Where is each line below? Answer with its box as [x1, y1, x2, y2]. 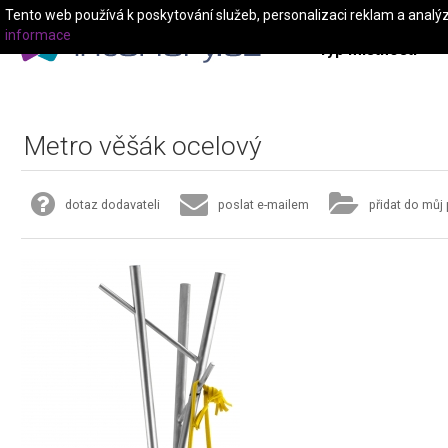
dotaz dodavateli [65, 196, 160, 212]
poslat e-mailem [218, 196, 309, 212]
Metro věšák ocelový [24, 130, 262, 161]
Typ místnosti [318, 41, 417, 59]
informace [5, 27, 71, 43]
